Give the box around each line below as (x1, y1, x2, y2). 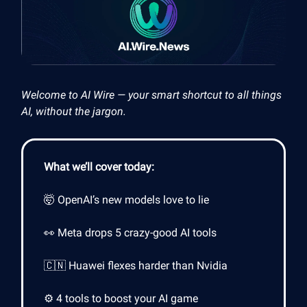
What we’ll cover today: (44, 160, 154, 173)
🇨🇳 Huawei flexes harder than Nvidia (44, 258, 228, 272)
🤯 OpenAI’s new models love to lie (44, 193, 209, 206)
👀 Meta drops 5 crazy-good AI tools (44, 225, 217, 239)
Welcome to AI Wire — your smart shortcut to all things (21, 88, 282, 101)
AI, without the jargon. (21, 104, 126, 118)
